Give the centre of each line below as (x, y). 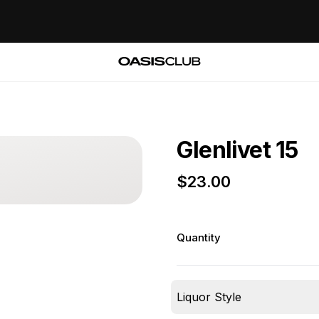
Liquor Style (209, 297)
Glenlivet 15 (237, 150)
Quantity (199, 237)
